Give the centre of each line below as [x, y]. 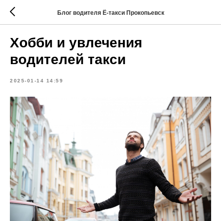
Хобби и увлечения [76, 43]
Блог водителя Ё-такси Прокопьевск [110, 13]
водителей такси [68, 59]
